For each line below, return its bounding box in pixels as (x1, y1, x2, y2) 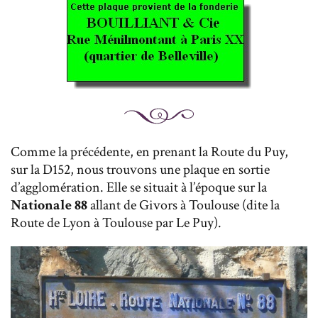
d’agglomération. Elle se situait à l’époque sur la (11, 178, 267, 197)
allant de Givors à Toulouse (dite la (87, 196, 280, 215)
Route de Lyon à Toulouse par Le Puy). (11, 214, 221, 233)
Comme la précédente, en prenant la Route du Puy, (11, 143, 288, 162)
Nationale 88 (11, 196, 87, 215)
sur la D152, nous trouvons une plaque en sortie (11, 160, 270, 180)
